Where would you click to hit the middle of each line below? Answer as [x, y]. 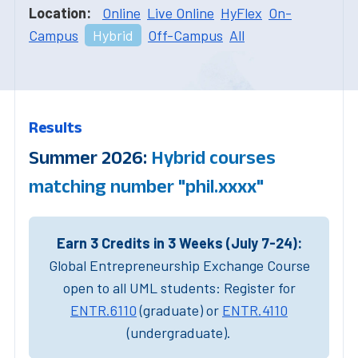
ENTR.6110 [103, 310]
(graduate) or [179, 310]
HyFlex [241, 12]
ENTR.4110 [255, 310]
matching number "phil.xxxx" [146, 185]
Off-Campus [185, 35]
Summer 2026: [90, 157]
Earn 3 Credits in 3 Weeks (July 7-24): [179, 243]
